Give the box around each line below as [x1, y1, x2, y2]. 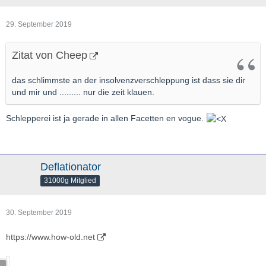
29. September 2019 [6, 20, 72, 28]
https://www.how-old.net [6, 232, 95, 242]
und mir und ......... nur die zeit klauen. [12, 87, 154, 97]
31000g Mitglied [44, 176, 96, 185]
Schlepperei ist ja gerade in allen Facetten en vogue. [6, 113, 206, 123]
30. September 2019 [6, 208, 72, 217]
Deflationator [40, 161, 101, 173]
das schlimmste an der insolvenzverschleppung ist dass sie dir [12, 75, 245, 85]
